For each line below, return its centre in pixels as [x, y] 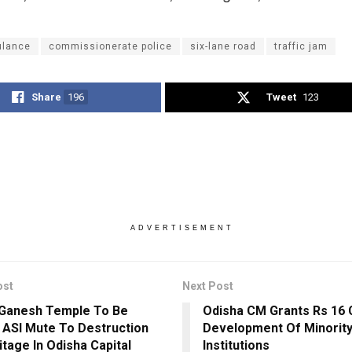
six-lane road [223, 46]
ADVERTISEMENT [182, 227]
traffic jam [301, 46]
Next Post [207, 286]
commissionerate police [110, 46]
